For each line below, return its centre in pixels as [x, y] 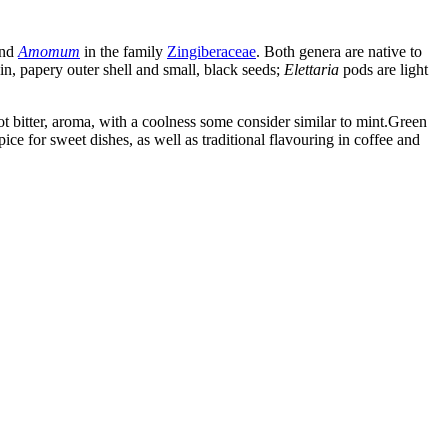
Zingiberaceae [211, 52]
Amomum [49, 52]
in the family [123, 52]
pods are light [383, 70]
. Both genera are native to [339, 52]
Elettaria [311, 70]
